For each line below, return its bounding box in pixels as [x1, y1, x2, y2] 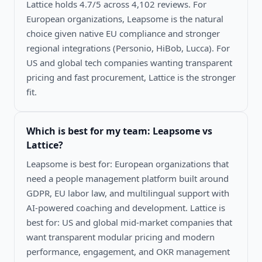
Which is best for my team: [26, 124, 153, 137]
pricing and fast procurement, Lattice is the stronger [26, 71, 236, 83]
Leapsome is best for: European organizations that [26, 157, 229, 170]
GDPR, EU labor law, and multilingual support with [26, 187, 229, 199]
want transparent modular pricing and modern [26, 230, 215, 243]
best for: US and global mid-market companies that [26, 216, 232, 228]
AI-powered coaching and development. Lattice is [26, 201, 225, 213]
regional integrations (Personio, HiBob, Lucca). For [26, 42, 230, 54]
